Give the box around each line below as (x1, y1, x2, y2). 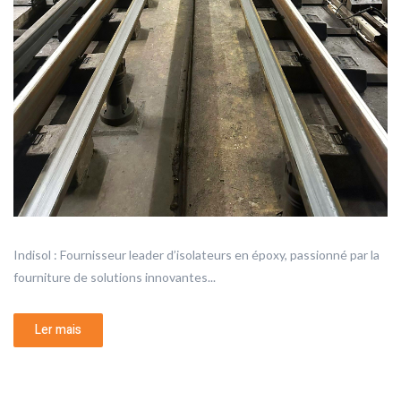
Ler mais (35, 320, 81, 339)
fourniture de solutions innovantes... (13, 269, 216, 285)
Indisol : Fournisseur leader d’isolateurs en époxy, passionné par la (13, 246, 380, 262)
